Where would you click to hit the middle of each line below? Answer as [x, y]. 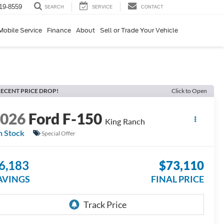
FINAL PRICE [177, 179]
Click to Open [189, 91]
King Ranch [125, 121]
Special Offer [59, 133]
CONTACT [152, 7]
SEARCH [54, 7]
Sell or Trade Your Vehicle [139, 30]
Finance [59, 30]
